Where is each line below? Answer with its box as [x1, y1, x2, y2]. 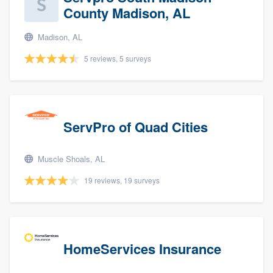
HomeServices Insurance [63, 239, 221, 259]
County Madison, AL [63, 3, 190, 23]
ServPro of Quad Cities [63, 117, 208, 137]
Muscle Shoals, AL [35, 153, 105, 165]
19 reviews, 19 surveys [84, 175, 160, 186]
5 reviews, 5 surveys [84, 53, 151, 64]
